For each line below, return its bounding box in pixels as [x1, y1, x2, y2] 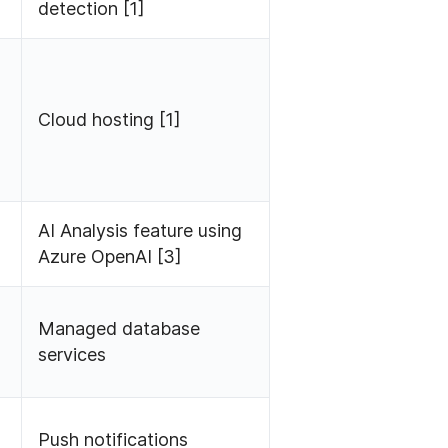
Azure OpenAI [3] [38, 246, 183, 268]
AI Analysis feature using [38, 220, 243, 242]
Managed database [38, 318, 201, 340]
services [38, 344, 107, 366]
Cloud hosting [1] [38, 109, 182, 131]
